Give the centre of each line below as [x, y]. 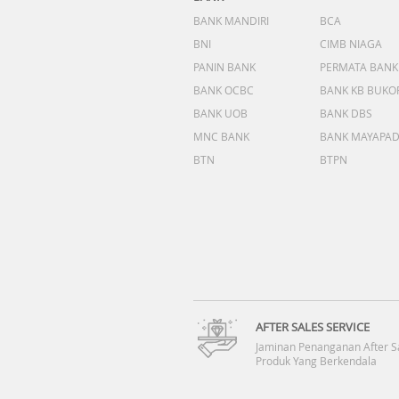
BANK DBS [346, 113]
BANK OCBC [224, 90]
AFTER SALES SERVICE [313, 327]
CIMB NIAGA [351, 44]
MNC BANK [221, 136]
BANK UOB [220, 113]
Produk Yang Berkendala [316, 361]
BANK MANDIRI [231, 20]
